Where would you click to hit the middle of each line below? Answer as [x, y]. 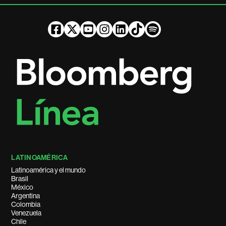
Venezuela [26, 213]
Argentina [26, 196]
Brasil [20, 179]
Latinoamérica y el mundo [49, 170]
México [22, 187]
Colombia [26, 204]
